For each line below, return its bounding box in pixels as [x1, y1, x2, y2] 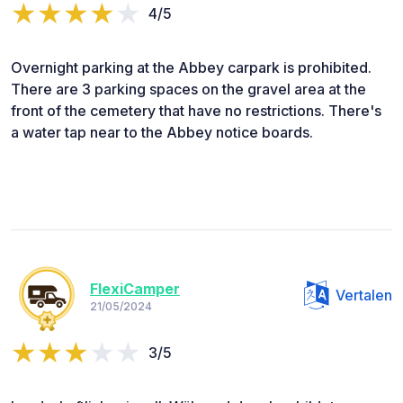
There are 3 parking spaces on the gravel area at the [11, 80, 366, 99]
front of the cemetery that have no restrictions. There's [11, 102, 381, 121]
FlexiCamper [90, 279, 180, 298]
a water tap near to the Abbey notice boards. [11, 123, 313, 142]
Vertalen [336, 286, 392, 305]
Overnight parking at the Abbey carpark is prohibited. [11, 58, 372, 77]
